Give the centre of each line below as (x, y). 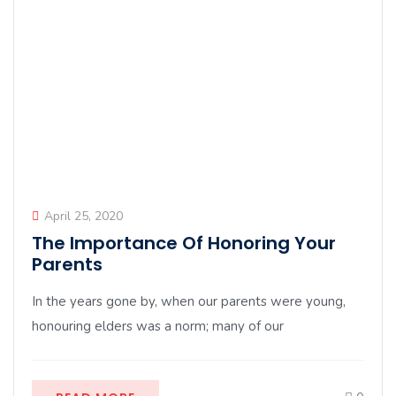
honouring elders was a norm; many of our (158, 326)
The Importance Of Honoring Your (184, 243)
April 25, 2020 (84, 216)
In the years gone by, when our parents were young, (189, 301)
